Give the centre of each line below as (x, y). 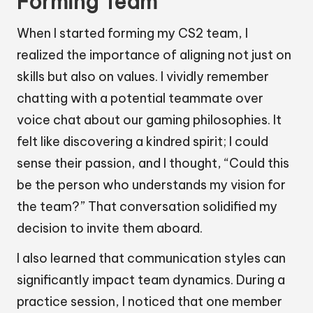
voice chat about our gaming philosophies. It (149, 120)
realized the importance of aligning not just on (154, 55)
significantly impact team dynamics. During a (151, 280)
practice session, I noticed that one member (150, 302)
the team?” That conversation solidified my (147, 207)
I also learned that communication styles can (151, 259)
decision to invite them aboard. (110, 228)
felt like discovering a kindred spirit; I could (143, 142)
